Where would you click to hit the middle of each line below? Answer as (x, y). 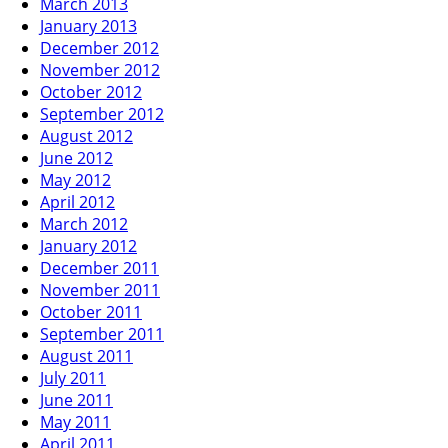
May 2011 (75, 421)
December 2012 (99, 47)
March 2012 (84, 223)
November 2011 (100, 289)
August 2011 (86, 355)
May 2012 (75, 179)
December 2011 (99, 267)
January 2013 (88, 25)
